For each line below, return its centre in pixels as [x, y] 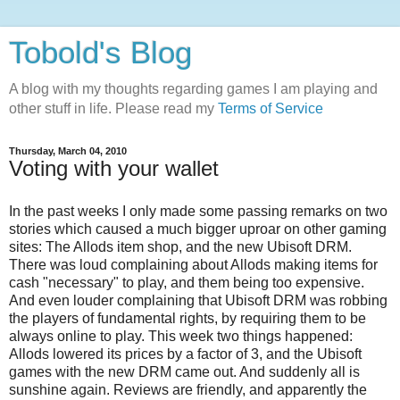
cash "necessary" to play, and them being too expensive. [187, 282]
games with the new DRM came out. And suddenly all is [184, 371]
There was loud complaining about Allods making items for [193, 264]
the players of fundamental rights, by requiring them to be [187, 318]
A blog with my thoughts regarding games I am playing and [193, 89]
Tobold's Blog [100, 53]
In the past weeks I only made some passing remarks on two [198, 211]
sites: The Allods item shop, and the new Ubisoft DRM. [180, 246]
